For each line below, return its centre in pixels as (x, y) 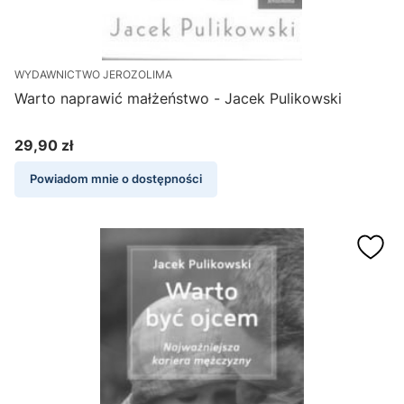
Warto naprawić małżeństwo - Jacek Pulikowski (178, 99)
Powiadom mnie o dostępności (116, 179)
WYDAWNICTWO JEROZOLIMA (93, 75)
